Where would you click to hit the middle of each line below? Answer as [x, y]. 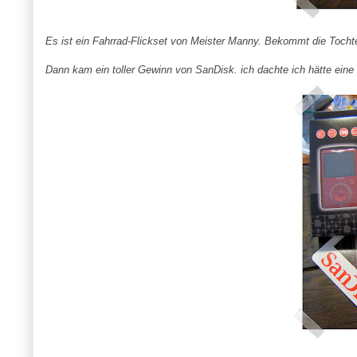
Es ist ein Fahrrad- [88, 41]
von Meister [197, 41]
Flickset [149, 41]
